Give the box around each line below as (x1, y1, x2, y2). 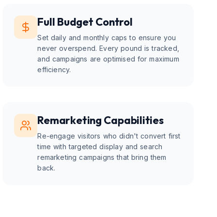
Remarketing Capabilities (37, 113, 164, 127)
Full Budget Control (37, 15, 133, 29)
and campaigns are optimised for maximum (37, 55, 179, 63)
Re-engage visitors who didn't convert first (37, 132, 181, 140)
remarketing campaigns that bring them (37, 153, 167, 161)
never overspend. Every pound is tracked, (37, 44, 179, 52)
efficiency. (37, 65, 71, 74)
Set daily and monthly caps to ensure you (37, 33, 176, 42)
